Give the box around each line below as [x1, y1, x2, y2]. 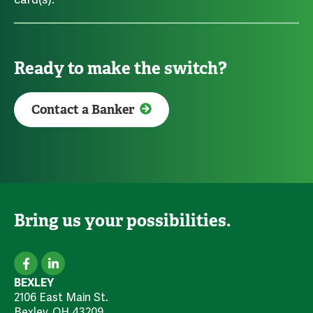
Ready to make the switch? [14, 57, 227, 79]
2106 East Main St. [14, 290, 108, 305]
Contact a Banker [31, 101, 135, 118]
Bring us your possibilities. [14, 210, 231, 231]
